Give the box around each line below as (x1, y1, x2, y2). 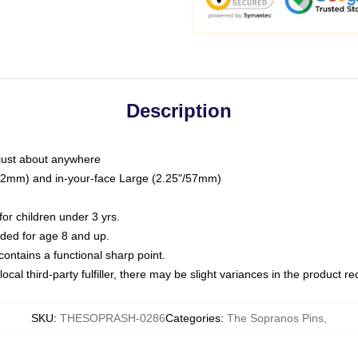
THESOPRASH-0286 (60, 312, 165, 324)
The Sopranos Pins (227, 312, 324, 324)
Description (126, 100, 232, 121)
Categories (165, 312, 221, 324)
